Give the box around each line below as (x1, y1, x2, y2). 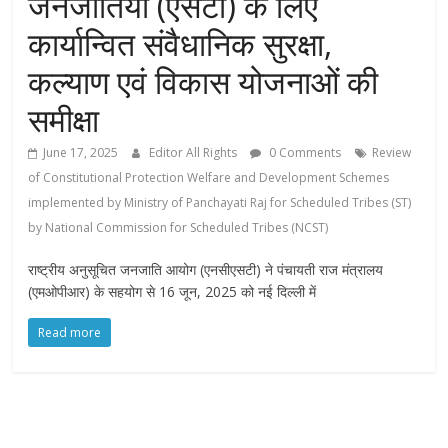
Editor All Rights (149, 144, 241, 162)
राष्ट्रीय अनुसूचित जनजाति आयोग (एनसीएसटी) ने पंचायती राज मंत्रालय (28, 260, 384, 280)
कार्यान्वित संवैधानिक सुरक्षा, (28, 22, 333, 66)
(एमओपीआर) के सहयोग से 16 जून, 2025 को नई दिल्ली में (28, 282, 317, 302)
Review (372, 144, 412, 162)
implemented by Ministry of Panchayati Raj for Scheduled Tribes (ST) (28, 194, 412, 212)
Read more (38, 324, 102, 342)
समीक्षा (28, 98, 100, 142)
